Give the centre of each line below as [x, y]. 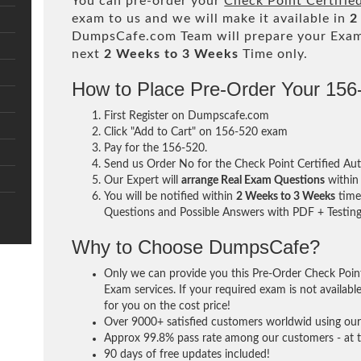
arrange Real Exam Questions [253, 180]
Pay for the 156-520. [156, 148]
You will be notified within [170, 197]
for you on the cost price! [168, 306]
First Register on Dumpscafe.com [187, 116]
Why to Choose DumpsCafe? [196, 247]
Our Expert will [143, 180]
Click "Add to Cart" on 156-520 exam [196, 132]
